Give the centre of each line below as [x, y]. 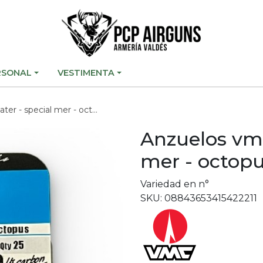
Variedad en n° [175, 184]
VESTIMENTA [86, 73]
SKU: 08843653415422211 [199, 198]
